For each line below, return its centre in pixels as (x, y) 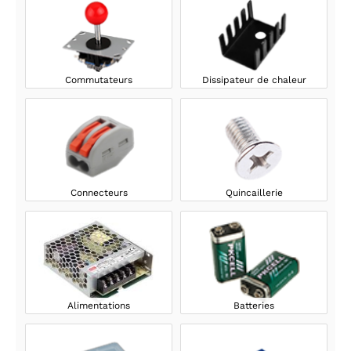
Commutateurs (99, 80)
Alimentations (99, 306)
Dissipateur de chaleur (254, 80)
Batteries (254, 306)
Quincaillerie (254, 193)
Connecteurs (99, 193)
